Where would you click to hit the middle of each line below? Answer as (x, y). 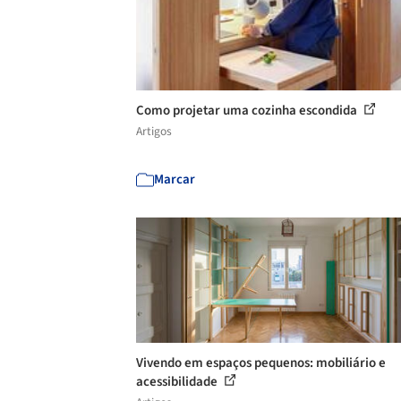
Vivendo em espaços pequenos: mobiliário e (261, 363)
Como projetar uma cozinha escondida (248, 111)
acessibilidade (178, 382)
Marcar (175, 179)
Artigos (154, 131)
